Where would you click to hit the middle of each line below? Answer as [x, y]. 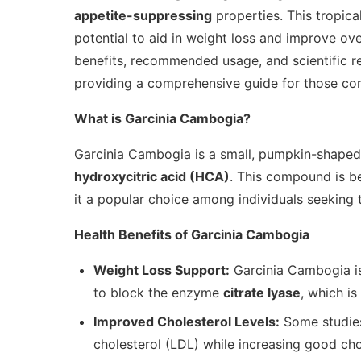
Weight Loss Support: [162, 270]
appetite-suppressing [143, 16]
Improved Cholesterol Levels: [187, 322]
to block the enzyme [158, 293]
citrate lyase [262, 293]
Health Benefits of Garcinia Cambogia [192, 235]
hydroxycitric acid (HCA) [152, 177]
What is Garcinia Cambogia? [162, 119]
